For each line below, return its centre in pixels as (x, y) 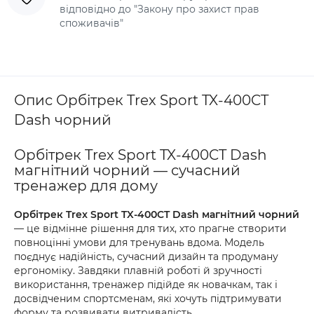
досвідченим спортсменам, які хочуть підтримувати (148, 299)
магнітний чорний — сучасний (127, 170)
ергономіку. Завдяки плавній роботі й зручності (138, 271)
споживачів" (91, 23)
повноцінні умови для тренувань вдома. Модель (139, 243)
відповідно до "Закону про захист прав (159, 9)
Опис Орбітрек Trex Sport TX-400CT (141, 100)
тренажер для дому (86, 186)
